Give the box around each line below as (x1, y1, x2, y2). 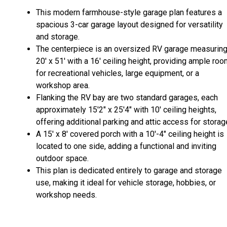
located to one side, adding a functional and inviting (36, 141, 216, 152)
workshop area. (36, 81, 92, 91)
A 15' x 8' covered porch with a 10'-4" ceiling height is (36, 129, 224, 139)
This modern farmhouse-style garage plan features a (36, 8, 222, 18)
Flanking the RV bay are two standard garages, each (36, 93, 218, 103)
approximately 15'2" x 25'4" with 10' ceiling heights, (36, 105, 216, 115)
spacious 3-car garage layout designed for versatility (36, 20, 223, 30)
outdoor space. (36, 154, 91, 164)
